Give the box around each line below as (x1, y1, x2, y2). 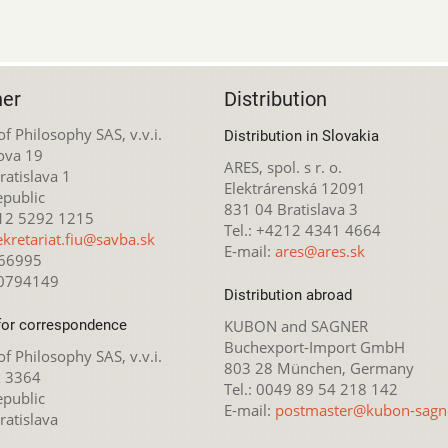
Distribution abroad (224, 286, 352, 305)
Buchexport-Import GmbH (224, 337, 405, 358)
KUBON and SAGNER (224, 316, 368, 337)
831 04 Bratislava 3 (224, 198, 358, 219)
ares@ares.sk (275, 240, 365, 261)
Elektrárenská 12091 (224, 177, 366, 198)
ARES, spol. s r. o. (224, 156, 342, 177)
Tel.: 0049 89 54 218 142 (224, 379, 398, 400)
